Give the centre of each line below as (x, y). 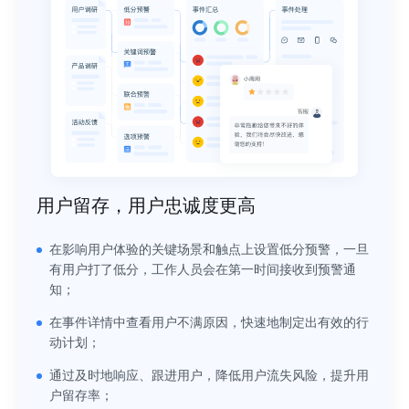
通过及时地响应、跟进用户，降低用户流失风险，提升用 (209, 375)
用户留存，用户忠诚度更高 (146, 205)
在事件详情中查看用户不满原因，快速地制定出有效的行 (209, 322)
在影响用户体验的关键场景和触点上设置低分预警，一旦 (209, 249)
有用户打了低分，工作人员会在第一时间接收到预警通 (203, 269)
